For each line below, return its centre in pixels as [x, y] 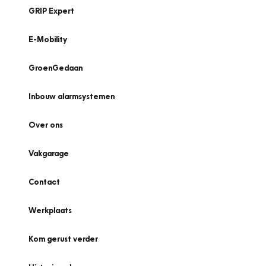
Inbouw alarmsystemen [72, 96]
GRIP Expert [51, 11]
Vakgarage [49, 153]
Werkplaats [50, 210]
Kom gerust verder [63, 239]
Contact [44, 182]
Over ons [46, 125]
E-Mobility [48, 39]
